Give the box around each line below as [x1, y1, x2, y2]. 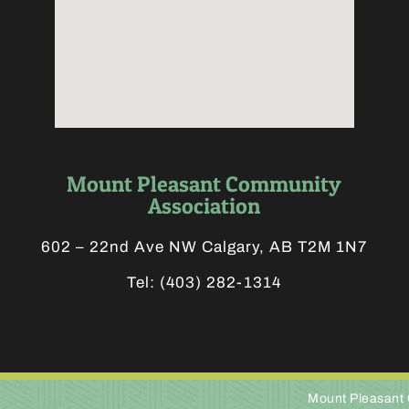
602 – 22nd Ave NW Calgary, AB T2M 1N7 [41, 238, 368, 257]
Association [148, 193, 261, 220]
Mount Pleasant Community [67, 171, 342, 198]
